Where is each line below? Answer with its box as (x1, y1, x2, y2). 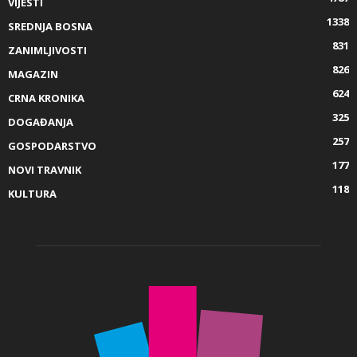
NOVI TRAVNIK (8, 163, 81, 178)
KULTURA (8, 186, 57, 202)
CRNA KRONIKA (8, 91, 84, 106)
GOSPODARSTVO (8, 139, 96, 154)
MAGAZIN (8, 67, 58, 82)
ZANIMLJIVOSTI (8, 43, 87, 58)
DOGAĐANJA (8, 115, 73, 130)
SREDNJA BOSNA (8, 19, 92, 34)
